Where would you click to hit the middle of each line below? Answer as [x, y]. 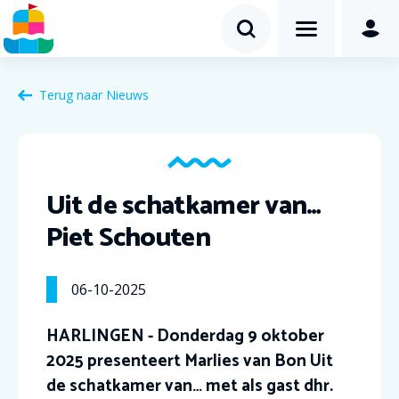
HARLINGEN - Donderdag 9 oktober [185, 336]
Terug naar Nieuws [94, 95]
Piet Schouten [128, 238]
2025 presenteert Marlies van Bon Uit [190, 361]
